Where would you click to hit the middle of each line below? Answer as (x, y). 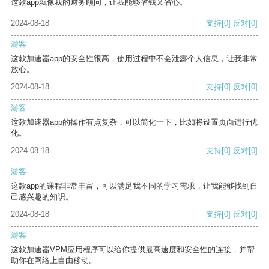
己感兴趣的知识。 (42, 197)
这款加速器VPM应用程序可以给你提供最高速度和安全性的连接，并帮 (133, 250)
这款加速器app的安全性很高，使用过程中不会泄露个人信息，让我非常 (134, 59)
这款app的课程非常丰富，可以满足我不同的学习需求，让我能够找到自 (134, 186)
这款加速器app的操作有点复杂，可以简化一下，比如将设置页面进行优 (134, 122)
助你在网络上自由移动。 (54, 261)
